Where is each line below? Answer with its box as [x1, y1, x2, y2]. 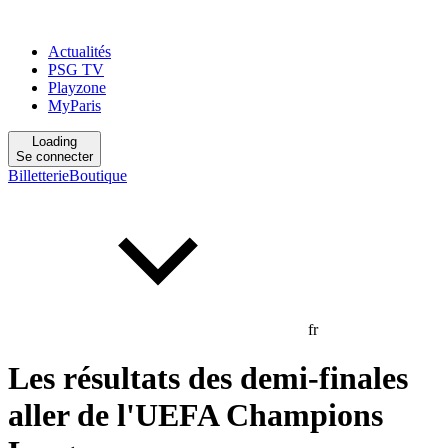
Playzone [48, 79, 106, 96]
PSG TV [48, 61, 104, 78]
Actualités [48, 43, 111, 60]
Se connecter [16, 149, 93, 164]
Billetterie [8, 167, 69, 184]
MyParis [48, 97, 101, 114]
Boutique [69, 167, 127, 184]
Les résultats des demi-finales [8, 360, 408, 397]
